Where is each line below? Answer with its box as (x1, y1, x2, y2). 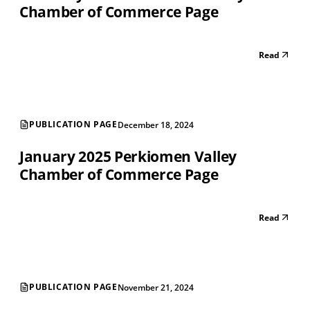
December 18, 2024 (117, 118, 194, 131)
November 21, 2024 (117, 281, 194, 293)
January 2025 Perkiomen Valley (19, 146, 237, 166)
